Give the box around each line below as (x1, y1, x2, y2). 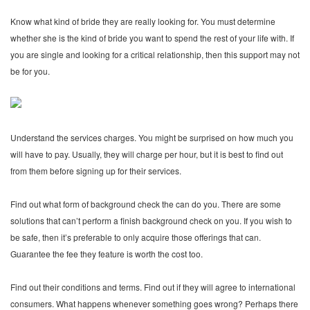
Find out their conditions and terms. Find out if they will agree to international (10, 281, 295, 293)
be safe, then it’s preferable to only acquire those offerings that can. (10, 231, 261, 243)
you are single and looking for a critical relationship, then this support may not (10, 48, 300, 60)
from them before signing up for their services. (10, 165, 181, 176)
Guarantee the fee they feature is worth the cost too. (10, 248, 203, 259)
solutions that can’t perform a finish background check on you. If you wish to (10, 215, 292, 226)
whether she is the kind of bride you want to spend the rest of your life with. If (10, 32, 294, 44)
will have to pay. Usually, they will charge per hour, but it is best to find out (10, 148, 283, 160)
